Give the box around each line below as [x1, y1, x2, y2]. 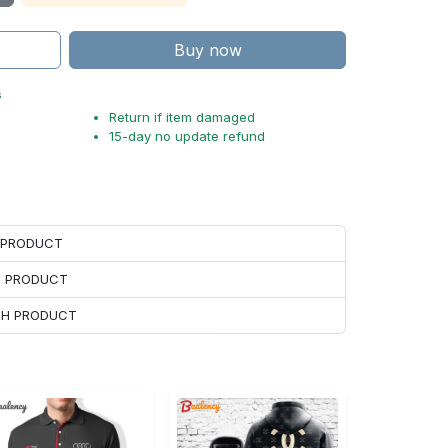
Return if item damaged [109, 109, 255, 125]
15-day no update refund [109, 128, 265, 144]
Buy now [173, 40, 242, 60]
